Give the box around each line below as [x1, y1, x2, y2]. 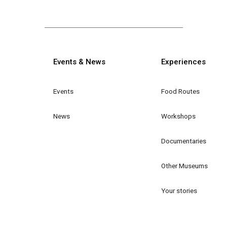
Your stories [161, 186, 197, 195]
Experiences [161, 57, 206, 67]
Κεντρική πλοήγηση [113, 54, 179, 63]
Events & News [53, 57, 106, 67]
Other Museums [161, 161, 208, 170]
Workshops [161, 111, 196, 120]
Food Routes [161, 87, 200, 95]
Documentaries [161, 136, 206, 145]
